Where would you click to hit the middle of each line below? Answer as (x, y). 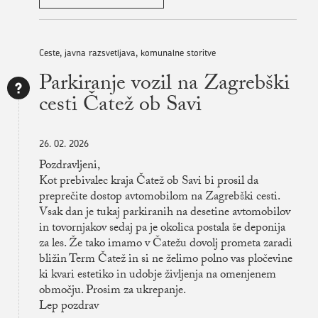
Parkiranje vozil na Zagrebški (164, 86)
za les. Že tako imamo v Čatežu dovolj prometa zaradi (166, 245)
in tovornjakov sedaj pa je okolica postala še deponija (162, 229)
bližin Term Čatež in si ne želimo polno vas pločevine (166, 261)
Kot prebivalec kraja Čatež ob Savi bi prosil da (149, 182)
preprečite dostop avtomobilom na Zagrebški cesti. (159, 198)
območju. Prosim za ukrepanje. (113, 292)
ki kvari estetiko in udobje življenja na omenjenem (158, 276)
